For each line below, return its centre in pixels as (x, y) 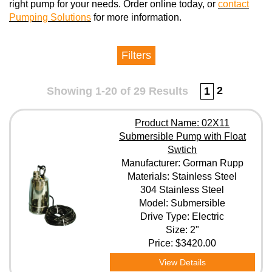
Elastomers (95, 206)
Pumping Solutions (50, 17)
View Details (182, 262)
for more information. (136, 17)
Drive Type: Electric (182, 216)
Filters (136, 55)
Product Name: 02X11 (182, 123)
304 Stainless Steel (182, 190)
